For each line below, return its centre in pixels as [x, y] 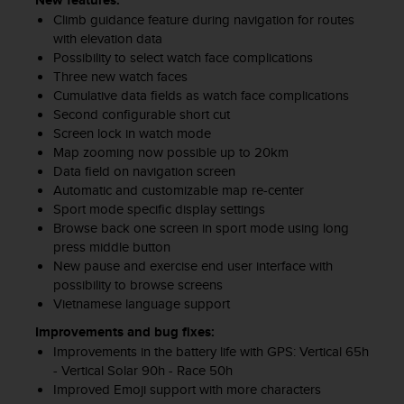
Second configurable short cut [143, 115]
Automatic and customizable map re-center [180, 190]
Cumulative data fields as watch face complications [202, 96]
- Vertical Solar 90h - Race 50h [142, 371]
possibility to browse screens [139, 285]
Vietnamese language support [141, 304]
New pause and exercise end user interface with [193, 266]
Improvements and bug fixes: [125, 332]
